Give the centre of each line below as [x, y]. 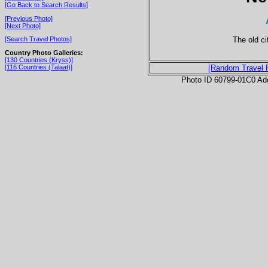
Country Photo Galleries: [44, 52]
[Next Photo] [23, 25]
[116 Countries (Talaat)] [39, 67]
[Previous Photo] [29, 18]
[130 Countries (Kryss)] [39, 60]
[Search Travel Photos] [38, 39]
